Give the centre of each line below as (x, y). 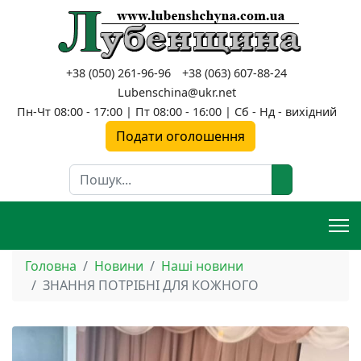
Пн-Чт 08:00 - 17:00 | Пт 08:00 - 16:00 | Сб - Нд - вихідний (176, 112)
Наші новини (202, 266)
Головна (51, 266)
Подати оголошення (180, 136)
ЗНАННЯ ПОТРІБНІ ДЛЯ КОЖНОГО (151, 285)
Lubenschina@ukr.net (176, 92)
